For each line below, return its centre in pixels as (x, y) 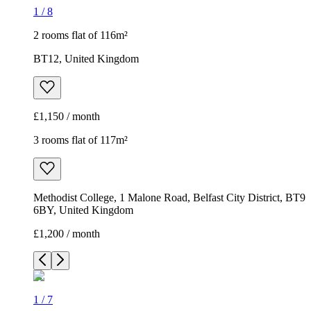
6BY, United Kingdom (83, 210)
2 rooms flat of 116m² (81, 35)
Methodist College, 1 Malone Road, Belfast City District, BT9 (169, 198)
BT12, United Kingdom (86, 59)
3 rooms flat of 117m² (81, 140)
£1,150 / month (67, 117)
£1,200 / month (67, 234)
